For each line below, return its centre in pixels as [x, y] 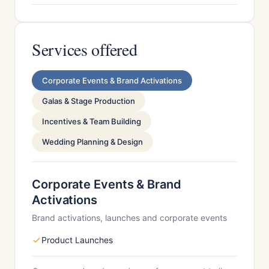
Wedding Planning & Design [92, 142]
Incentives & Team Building [92, 121]
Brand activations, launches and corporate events [129, 218]
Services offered [85, 49]
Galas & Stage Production [89, 101]
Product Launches [77, 240]
